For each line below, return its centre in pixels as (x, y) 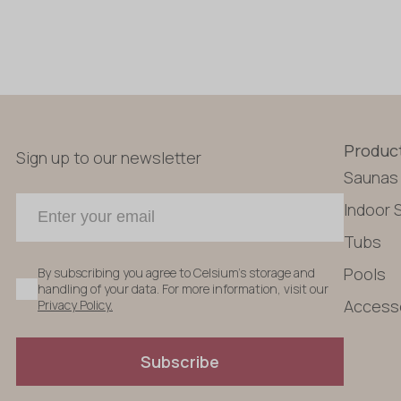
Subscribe (180, 361)
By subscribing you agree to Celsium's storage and (176, 272)
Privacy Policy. (75, 304)
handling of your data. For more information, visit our (183, 288)
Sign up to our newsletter (109, 157)
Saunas (371, 177)
